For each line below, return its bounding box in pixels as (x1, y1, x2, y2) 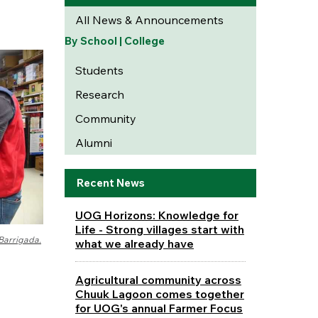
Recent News (76, 176, 145, 190)
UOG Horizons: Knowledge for (75, 207, 238, 222)
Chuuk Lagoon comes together (75, 286, 244, 301)
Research (75, 87, 124, 102)
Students (75, 63, 124, 77)
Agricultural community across (75, 272, 241, 287)
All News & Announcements (75, 13, 224, 27)
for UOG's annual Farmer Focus (75, 300, 243, 315)
